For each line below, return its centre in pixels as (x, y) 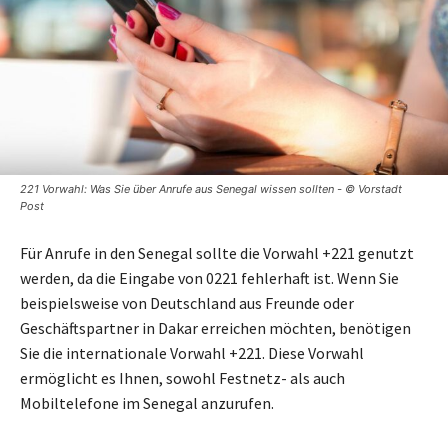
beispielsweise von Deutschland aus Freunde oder (187, 303)
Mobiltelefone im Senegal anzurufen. (147, 403)
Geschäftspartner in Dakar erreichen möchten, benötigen (215, 328)
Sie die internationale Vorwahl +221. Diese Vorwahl (192, 353)
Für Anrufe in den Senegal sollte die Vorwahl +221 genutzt (217, 253)
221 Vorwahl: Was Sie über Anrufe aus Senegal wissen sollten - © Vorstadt (211, 189)
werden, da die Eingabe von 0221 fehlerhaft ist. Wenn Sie (209, 278)
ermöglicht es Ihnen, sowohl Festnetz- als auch (182, 378)
